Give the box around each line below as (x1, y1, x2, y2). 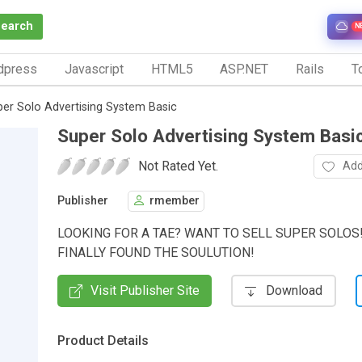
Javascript (64, 61, 124, 77)
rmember (149, 194, 200, 208)
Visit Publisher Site (90, 282, 200, 298)
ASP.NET (220, 61, 269, 77)
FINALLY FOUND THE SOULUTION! (57, 244, 255, 260)
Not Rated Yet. (138, 158, 218, 174)
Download (266, 282, 322, 298)
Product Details (57, 332, 149, 348)
